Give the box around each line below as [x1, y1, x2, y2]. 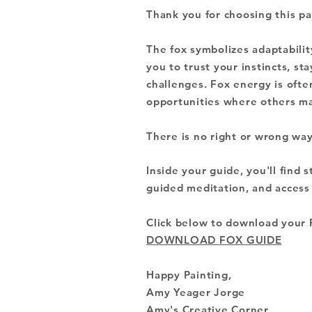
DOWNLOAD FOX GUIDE [146, 233, 282, 247]
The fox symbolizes [146, 42, 253, 56]
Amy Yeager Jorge [146, 285, 245, 299]
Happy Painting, [146, 267, 232, 281]
